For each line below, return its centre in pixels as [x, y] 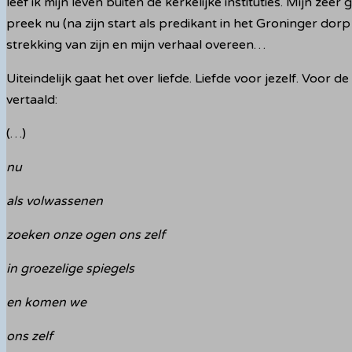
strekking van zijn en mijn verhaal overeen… [136, 44]
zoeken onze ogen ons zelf [86, 235]
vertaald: [32, 99]
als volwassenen [55, 201]
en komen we [46, 302]
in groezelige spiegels [70, 268]
